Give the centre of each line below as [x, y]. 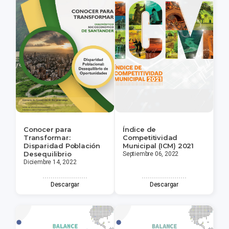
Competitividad [150, 138]
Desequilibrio [48, 154]
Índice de [140, 130]
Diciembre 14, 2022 [50, 162]
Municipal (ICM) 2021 [158, 146]
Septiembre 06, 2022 [151, 154]
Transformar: [47, 138]
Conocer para [48, 130]
